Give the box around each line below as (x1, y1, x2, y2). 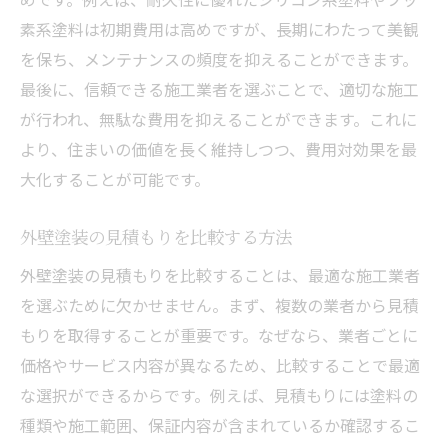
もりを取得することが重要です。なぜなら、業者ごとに (20, 322, 418, 347)
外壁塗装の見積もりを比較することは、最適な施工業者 (20, 262, 420, 287)
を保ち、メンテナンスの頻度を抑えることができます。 (20, 46, 418, 71)
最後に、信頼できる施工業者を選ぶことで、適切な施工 (20, 76, 419, 101)
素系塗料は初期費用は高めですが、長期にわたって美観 (20, 16, 419, 41)
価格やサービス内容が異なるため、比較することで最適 (20, 352, 420, 377)
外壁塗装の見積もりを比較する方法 (20, 223, 292, 249)
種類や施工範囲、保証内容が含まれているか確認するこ (20, 412, 420, 437)
